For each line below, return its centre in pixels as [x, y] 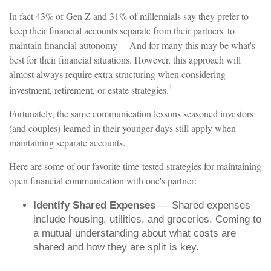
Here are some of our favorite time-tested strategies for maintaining [135, 166]
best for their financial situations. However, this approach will [125, 59]
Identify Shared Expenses [94, 205]
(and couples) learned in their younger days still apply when [122, 128]
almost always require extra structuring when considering [117, 74]
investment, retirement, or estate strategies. [89, 90]
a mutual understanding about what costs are [135, 233]
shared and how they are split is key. [116, 247]
